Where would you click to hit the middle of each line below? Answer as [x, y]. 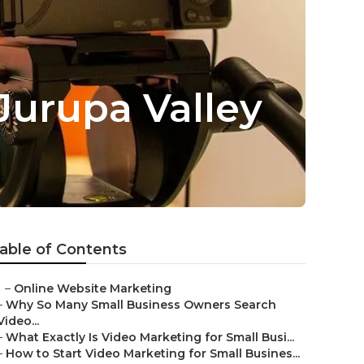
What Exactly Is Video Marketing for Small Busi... [150, 337]
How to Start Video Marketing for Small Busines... [153, 353]
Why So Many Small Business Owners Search [141, 305]
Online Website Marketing [93, 288]
